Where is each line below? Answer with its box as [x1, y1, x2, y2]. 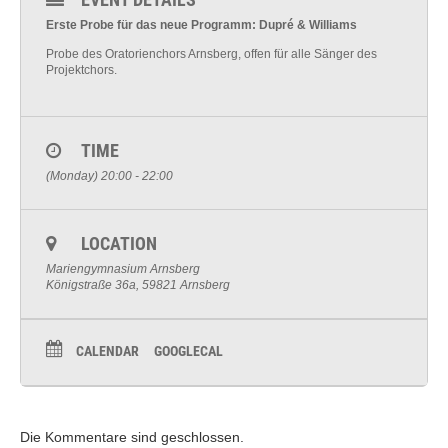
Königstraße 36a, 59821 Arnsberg [46, 278, 230, 292]
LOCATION [81, 233, 157, 254]
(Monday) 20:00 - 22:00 [46, 169, 173, 183]
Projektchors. [46, 63, 117, 77]
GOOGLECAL [154, 343, 223, 359]
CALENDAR [76, 343, 139, 359]
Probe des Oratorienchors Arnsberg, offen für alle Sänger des [46, 47, 377, 61]
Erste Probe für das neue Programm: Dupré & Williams [46, 18, 357, 32]
